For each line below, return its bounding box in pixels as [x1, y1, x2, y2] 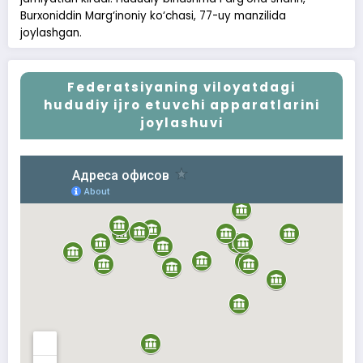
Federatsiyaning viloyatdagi [67, 78, 296, 96]
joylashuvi [139, 113, 224, 131]
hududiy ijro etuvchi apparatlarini [43, 96, 320, 113]
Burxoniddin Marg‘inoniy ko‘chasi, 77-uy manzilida [20, 8, 286, 24]
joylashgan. [20, 25, 82, 41]
